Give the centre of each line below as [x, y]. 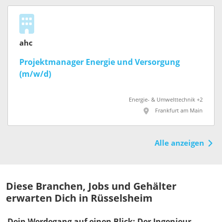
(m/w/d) [35, 74]
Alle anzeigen [179, 143]
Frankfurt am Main [179, 111]
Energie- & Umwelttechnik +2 [166, 100]
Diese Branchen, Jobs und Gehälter [91, 186]
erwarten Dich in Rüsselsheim [79, 198]
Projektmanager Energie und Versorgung [100, 62]
